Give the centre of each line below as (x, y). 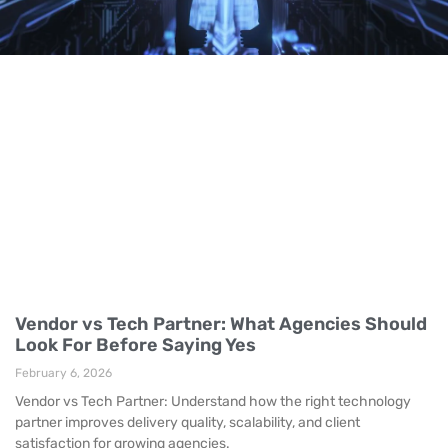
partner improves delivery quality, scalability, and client (187, 422)
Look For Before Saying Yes (135, 344)
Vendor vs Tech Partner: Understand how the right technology (213, 401)
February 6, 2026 (63, 372)
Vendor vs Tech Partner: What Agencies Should (221, 323)
